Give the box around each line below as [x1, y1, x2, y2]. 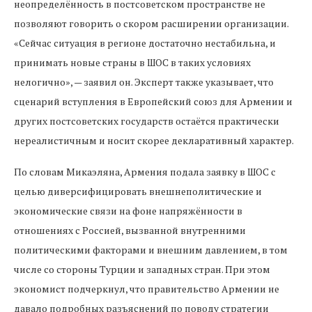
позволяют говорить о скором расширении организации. [14, 17, 288, 30]
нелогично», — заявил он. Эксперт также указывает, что [14, 75, 274, 88]
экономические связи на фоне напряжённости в [14, 204, 242, 217]
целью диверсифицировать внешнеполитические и [14, 185, 262, 198]
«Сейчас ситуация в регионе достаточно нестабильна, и [14, 36, 276, 49]
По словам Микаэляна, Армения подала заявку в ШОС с [14, 165, 276, 178]
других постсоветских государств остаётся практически [14, 114, 279, 127]
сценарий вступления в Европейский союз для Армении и [14, 95, 292, 108]
